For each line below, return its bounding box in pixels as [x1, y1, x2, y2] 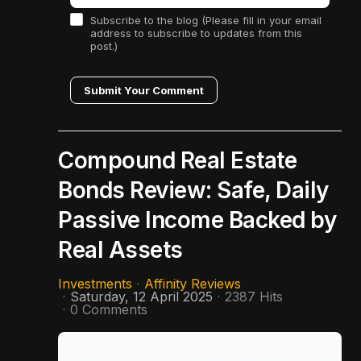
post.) [90, 39, 118, 53]
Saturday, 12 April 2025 [70, 288, 213, 305]
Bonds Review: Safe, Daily [58, 176, 329, 205]
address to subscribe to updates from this [90, 27, 302, 40]
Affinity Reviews [144, 276, 241, 293]
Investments [58, 276, 132, 293]
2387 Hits [225, 288, 283, 305]
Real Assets [58, 236, 183, 264]
